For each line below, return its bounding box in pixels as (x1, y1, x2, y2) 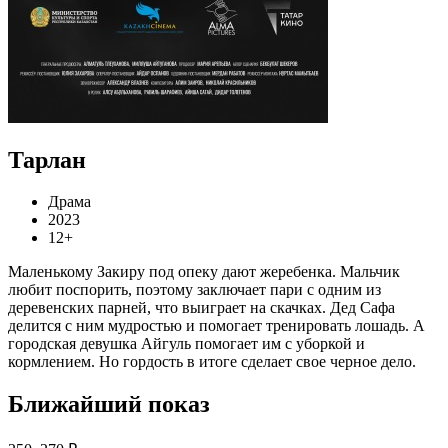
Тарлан (8, 146, 86, 173)
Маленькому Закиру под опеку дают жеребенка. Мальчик (8, 263, 400, 281)
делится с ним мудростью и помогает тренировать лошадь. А (8, 317, 425, 335)
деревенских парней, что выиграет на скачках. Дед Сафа (8, 299, 395, 317)
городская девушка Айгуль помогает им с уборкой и (8, 335, 365, 353)
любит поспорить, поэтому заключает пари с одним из (8, 281, 381, 299)
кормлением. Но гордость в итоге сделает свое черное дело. (8, 353, 416, 371)
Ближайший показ (8, 391, 210, 418)
